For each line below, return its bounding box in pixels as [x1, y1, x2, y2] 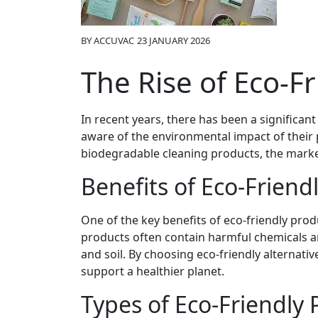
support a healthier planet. [81, 263, 224, 279]
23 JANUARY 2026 [137, 33, 210, 47]
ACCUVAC [94, 33, 134, 47]
